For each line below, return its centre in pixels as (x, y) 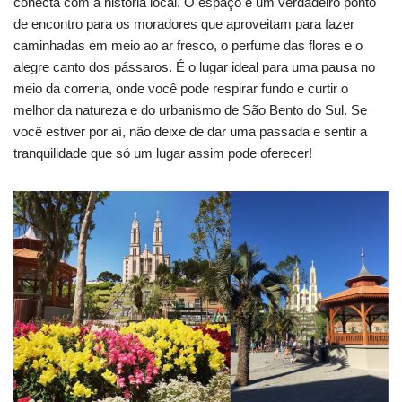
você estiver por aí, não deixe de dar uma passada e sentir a (190, 132)
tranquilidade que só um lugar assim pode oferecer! (163, 153)
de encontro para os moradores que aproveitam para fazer (184, 24)
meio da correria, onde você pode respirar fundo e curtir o (181, 89)
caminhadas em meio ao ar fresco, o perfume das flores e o (188, 46)
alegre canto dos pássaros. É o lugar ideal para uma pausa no (194, 67)
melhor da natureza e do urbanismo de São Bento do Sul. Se (190, 110)
